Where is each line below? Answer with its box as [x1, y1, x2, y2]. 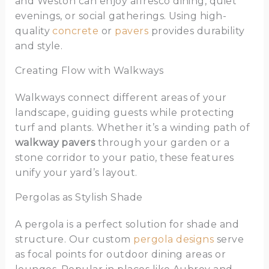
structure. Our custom [14, 234, 134, 246]
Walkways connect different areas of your [14, 92, 227, 104]
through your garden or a [95, 137, 230, 149]
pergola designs [133, 234, 214, 246]
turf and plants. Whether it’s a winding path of [14, 122, 250, 134]
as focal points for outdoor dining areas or [14, 249, 226, 261]
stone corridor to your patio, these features [14, 152, 234, 164]
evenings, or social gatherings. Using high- [14, 10, 227, 22]
